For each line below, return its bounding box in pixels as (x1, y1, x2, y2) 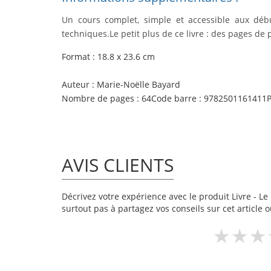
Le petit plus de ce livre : (109, 28, 209, 39)
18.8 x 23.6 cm (95, 51, 155, 62)
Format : (62, 51, 95, 62)
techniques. (62, 28, 109, 39)
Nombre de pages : (62, 93, 139, 104)
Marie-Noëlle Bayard (97, 79, 180, 90)
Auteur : (62, 79, 97, 90)
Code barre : (151, 93, 201, 104)
